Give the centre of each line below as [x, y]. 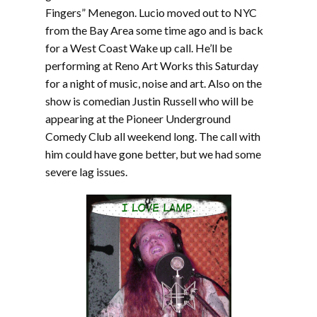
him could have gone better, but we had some [153, 154]
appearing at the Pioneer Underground [138, 119]
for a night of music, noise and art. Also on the [154, 83]
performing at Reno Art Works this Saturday [152, 65]
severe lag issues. [86, 172]
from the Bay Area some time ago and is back [154, 30]
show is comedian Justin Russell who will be [149, 101]
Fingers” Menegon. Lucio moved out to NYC [151, 12]
